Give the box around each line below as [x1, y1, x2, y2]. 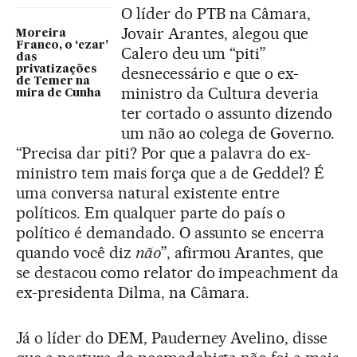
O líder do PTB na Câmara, [121, 3, 311, 23]
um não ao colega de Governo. [121, 123, 335, 143]
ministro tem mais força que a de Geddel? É [16, 163, 325, 182]
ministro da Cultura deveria [121, 83, 319, 103]
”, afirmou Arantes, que [160, 242, 324, 262]
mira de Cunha [16, 87, 101, 99]
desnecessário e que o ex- [121, 63, 299, 83]
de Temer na [16, 75, 90, 87]
